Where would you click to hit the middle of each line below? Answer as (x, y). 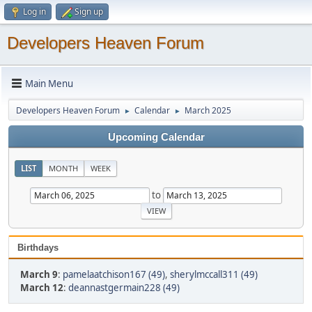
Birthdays (38, 247)
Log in (34, 11)
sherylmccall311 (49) (214, 274)
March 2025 (208, 110)
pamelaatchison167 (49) (114, 274)
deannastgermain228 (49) (124, 287)
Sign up (89, 11)
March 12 (42, 287)
